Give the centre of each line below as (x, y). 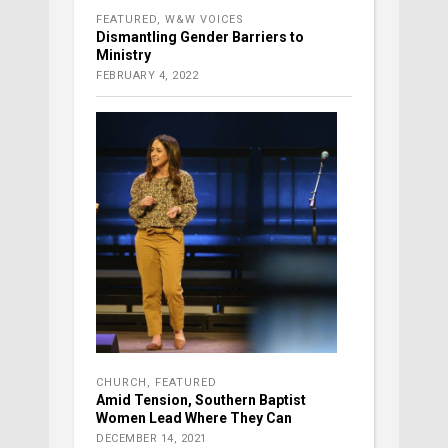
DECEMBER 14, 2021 (151, 439)
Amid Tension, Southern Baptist (201, 400)
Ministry (123, 55)
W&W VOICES (204, 20)
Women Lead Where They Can (194, 418)
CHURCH (121, 383)
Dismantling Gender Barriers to (200, 37)
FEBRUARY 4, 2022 (147, 76)
